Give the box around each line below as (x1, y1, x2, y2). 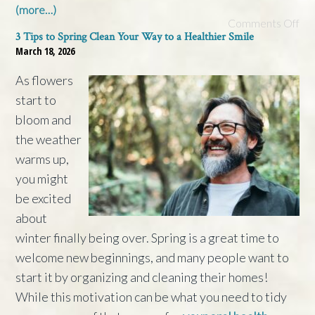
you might (15, 170, 69, 186)
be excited (15, 190, 72, 206)
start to (15, 91, 57, 108)
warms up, (15, 150, 70, 167)
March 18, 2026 (15, 44, 75, 58)
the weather (15, 131, 82, 147)
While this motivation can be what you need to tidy (15, 288, 288, 304)
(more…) (15, 2, 57, 16)
